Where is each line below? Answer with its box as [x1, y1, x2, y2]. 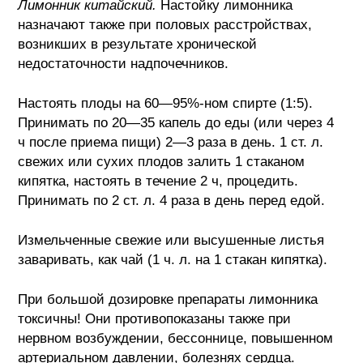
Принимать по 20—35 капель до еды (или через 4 [18, 114, 335, 130]
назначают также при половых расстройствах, [18, 16, 313, 32]
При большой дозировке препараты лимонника [18, 291, 318, 307]
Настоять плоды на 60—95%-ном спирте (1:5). [18, 95, 314, 111]
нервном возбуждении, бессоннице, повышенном [18, 330, 334, 346]
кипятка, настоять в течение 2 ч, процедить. [18, 173, 299, 189]
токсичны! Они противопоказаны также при [18, 310, 292, 327]
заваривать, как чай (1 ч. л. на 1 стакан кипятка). [18, 251, 328, 267]
